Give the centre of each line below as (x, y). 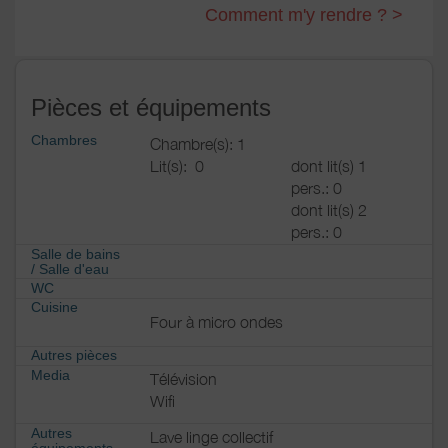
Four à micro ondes (216, 322)
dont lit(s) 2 (329, 209)
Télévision (183, 378)
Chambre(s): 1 (198, 143)
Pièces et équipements (151, 107)
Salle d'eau (74, 268)
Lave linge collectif (211, 436)
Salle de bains (75, 253)
